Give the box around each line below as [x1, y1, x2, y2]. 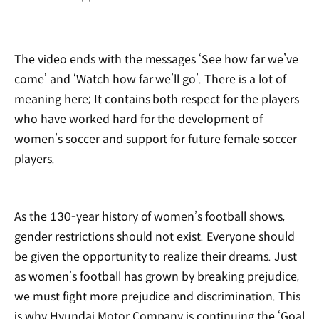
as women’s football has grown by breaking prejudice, [14, 269, 299, 285]
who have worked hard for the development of [14, 111, 263, 127]
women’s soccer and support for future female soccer [14, 131, 297, 147]
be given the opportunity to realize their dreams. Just [14, 249, 297, 265]
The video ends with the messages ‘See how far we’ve [14, 51, 298, 67]
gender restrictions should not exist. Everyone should [14, 229, 295, 245]
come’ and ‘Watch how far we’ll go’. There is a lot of [14, 71, 286, 87]
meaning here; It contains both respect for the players [14, 91, 299, 107]
